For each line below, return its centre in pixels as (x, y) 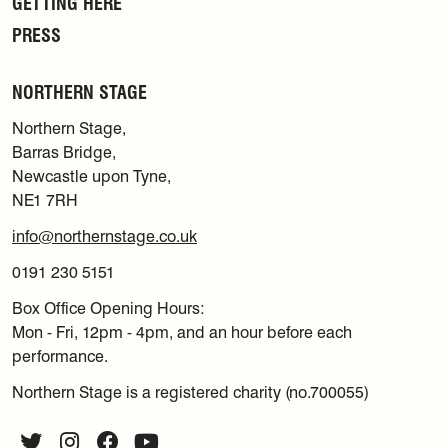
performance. (60, 357)
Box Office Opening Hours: (108, 309)
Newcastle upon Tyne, (91, 177)
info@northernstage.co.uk (104, 237)
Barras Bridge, (64, 153)
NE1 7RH (45, 201)
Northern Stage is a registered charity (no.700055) (190, 393)
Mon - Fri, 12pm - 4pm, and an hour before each (182, 333)
